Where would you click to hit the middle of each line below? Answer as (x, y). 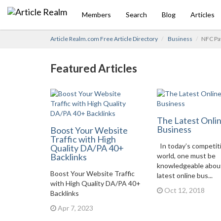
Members (96, 15)
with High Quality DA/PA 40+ (95, 183)
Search (136, 15)
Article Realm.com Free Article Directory (104, 39)
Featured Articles (94, 68)
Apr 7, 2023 (75, 208)
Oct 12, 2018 (184, 190)
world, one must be (186, 156)
